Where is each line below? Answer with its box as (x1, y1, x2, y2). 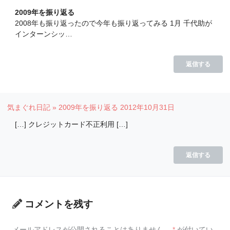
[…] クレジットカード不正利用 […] (14, 120, 128, 129)
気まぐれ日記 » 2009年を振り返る (7, 103, 119, 111)
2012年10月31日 (120, 103, 175, 111)
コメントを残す (25, 199, 93, 210)
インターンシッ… (14, 29, 72, 38)
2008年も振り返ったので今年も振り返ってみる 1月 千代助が (14, 18, 212, 27)
